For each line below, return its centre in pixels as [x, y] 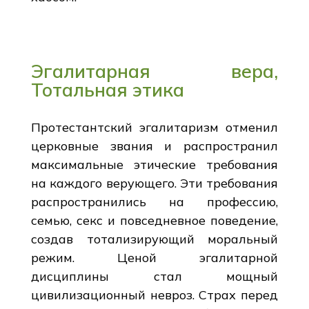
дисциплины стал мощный [154, 276]
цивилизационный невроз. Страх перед [154, 295]
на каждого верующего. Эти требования [154, 183]
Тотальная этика [107, 89]
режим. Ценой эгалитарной [154, 257]
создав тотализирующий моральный [154, 239]
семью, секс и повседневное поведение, [154, 220]
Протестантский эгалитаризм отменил [154, 127]
